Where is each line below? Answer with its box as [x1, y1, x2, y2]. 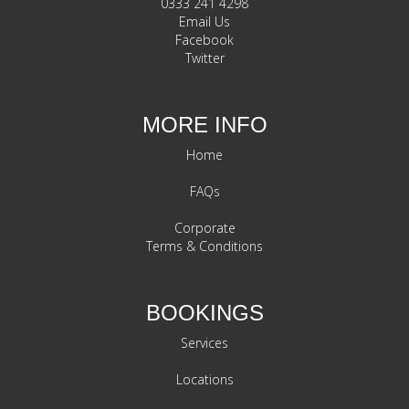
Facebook [175, 31, 234, 49]
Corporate [173, 219, 236, 237]
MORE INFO [142, 112, 267, 138]
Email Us [179, 13, 230, 31]
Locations [175, 371, 234, 389]
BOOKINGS [145, 300, 264, 326]
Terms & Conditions [146, 237, 263, 256]
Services [181, 334, 228, 352]
